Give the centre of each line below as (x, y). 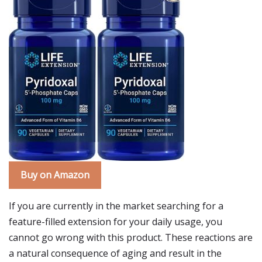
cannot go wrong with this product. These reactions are (131, 237)
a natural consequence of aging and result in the (115, 253)
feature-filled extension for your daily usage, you (116, 222)
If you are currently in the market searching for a (116, 206)
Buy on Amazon (55, 175)
